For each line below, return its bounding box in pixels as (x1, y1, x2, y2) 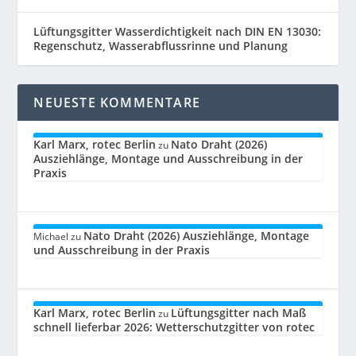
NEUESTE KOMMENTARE (33, 94, 201, 112)
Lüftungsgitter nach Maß (171, 305, 307, 321)
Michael (33, 230, 69, 244)
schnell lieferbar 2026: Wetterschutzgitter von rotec (33, 319, 315, 335)
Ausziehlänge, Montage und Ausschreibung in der (33, 151, 304, 167)
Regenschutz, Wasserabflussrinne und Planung (33, 38, 288, 54)
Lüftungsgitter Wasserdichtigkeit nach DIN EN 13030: (33, 24, 322, 40)
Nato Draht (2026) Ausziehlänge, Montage (83, 228, 310, 244)
